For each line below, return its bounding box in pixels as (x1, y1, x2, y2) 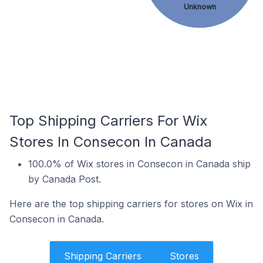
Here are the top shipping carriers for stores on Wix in (9, 198, 253, 210)
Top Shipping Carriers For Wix (9, 112, 207, 129)
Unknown (183, 2, 215, 12)
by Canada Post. (28, 173, 101, 185)
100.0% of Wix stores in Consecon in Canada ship (28, 158, 251, 170)
